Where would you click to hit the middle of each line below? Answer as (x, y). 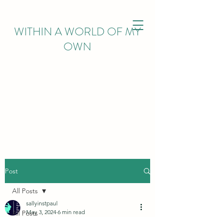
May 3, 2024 (41, 212)
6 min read (71, 212)
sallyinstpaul (42, 203)
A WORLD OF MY (97, 32)
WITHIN (33, 32)
